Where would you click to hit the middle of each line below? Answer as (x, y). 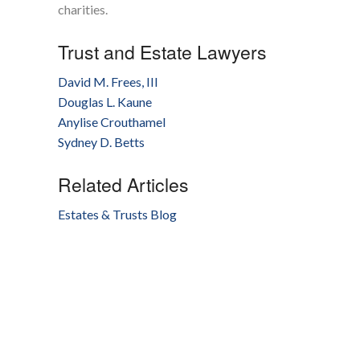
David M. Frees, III (108, 82)
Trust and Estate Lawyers (162, 52)
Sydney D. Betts (101, 142)
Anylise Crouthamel (112, 122)
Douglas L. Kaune (105, 102)
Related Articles (123, 185)
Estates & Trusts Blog (117, 215)
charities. (83, 10)
